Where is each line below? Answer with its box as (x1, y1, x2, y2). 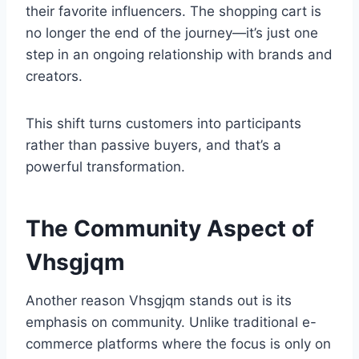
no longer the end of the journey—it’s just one (26, 25, 318, 42)
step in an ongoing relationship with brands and (26, 46, 333, 63)
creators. (26, 68, 83, 85)
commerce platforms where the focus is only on (26, 336, 331, 353)
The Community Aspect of (26, 215, 314, 243)
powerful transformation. (26, 159, 185, 175)
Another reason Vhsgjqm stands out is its (26, 292, 292, 309)
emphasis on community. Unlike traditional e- (26, 314, 317, 331)
